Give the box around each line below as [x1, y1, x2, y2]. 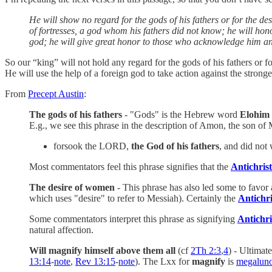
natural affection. [29, 224, 93, 235]
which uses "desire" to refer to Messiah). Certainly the [29, 192, 238, 203]
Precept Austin [28, 88, 84, 99]
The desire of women [29, 182, 115, 192]
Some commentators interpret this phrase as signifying [29, 213, 237, 224]
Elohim [240, 109, 270, 120]
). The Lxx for [135, 256, 192, 267]
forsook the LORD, [53, 140, 131, 151]
